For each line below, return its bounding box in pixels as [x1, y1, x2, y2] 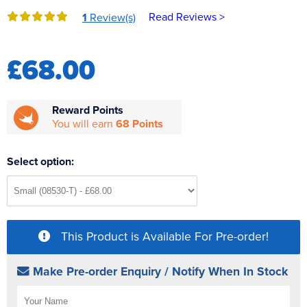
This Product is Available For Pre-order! [61, 230, 269, 245]
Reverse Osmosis [10, 5, 93, 19]
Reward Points [52, 103, 123, 118]
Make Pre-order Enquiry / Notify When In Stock [33, 265, 288, 280]
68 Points [116, 117, 163, 132]
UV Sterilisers [10, 29, 75, 43]
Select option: [7, 155, 74, 169]
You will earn [52, 117, 116, 132]
